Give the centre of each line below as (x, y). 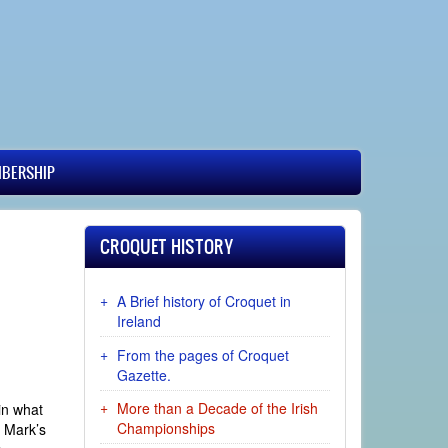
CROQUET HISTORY (166, 246)
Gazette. (143, 374)
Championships (165, 428)
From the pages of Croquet (202, 354)
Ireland (138, 320)
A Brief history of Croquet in (203, 300)
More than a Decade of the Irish (217, 408)
